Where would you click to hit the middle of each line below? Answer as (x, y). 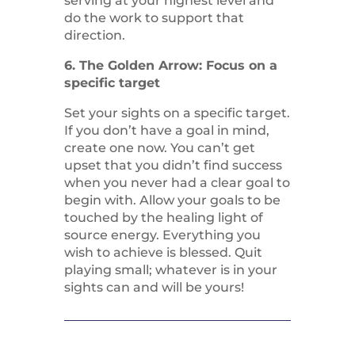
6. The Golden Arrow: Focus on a (170, 66)
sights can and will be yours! (154, 288)
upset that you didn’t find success (173, 166)
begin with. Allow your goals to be (172, 200)
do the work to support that (154, 18)
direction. (94, 36)
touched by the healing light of (163, 218)
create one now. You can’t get (159, 148)
